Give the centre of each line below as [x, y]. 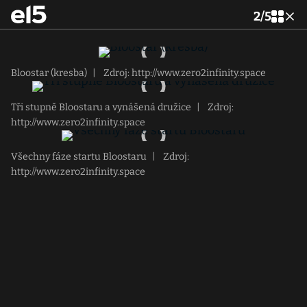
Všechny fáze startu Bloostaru [79, 157]
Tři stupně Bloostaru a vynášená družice [101, 107]
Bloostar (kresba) [49, 73]
